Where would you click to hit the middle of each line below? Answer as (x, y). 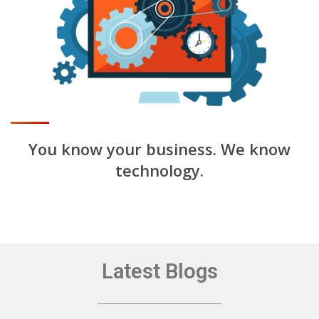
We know (256, 148)
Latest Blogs (159, 271)
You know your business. (125, 148)
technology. (159, 170)
